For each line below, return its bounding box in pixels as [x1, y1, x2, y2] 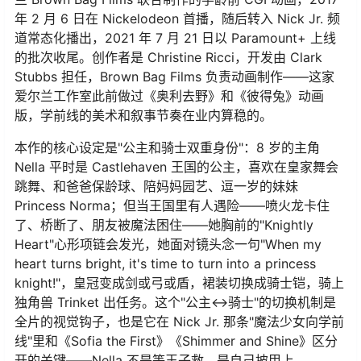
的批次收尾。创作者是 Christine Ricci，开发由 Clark [15, 48, 322, 65]
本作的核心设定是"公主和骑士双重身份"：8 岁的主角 [15, 139, 320, 156]
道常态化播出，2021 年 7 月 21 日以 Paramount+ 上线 [15, 29, 336, 46]
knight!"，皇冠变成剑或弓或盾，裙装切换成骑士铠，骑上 [15, 274, 344, 291]
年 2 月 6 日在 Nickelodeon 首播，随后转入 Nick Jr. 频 [15, 10, 340, 27]
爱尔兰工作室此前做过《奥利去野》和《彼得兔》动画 [15, 87, 324, 104]
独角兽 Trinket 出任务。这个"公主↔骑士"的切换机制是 [15, 293, 336, 310]
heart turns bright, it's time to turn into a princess [15, 255, 316, 272]
